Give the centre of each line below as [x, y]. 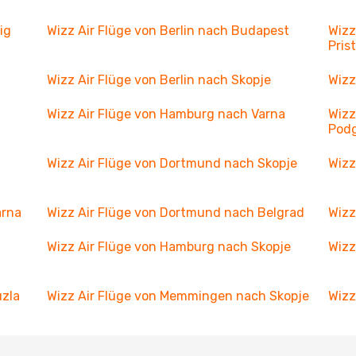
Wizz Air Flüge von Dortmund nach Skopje [172, 163]
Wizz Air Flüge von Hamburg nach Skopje [168, 247]
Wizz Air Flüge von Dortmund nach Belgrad [175, 213]
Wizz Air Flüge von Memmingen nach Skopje [178, 296]
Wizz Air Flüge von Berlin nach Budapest [168, 31]
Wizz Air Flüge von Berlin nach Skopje [159, 80]
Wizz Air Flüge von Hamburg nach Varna [166, 114]
